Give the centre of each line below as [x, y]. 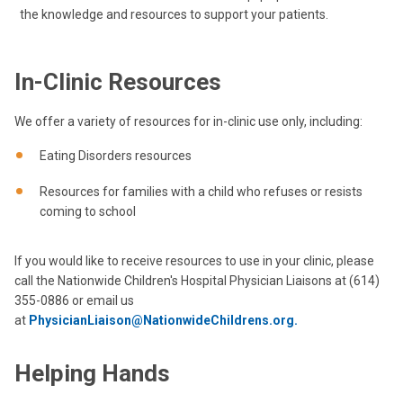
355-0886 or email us [74, 301]
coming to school [88, 211]
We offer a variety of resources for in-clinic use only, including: [188, 121]
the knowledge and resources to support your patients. [174, 14]
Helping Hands [92, 374]
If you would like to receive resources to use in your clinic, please [194, 261]
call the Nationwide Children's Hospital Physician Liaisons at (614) [197, 281]
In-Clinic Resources [118, 82]
